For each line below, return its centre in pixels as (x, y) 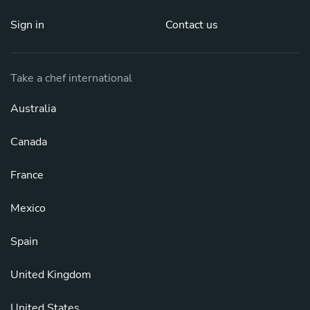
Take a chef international (71, 78)
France (27, 175)
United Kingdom (51, 274)
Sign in (27, 25)
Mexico (28, 208)
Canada (29, 142)
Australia (33, 108)
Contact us (192, 25)
